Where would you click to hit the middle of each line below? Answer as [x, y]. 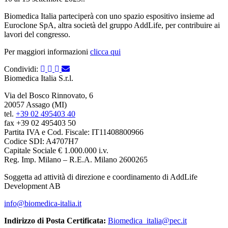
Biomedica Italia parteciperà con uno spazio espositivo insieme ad [109, 16]
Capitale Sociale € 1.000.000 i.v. [56, 150]
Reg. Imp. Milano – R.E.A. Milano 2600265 [76, 159]
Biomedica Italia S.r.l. [39, 78]
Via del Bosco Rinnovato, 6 [49, 95]
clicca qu [104, 51]
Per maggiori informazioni [47, 51]
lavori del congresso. [37, 34]
